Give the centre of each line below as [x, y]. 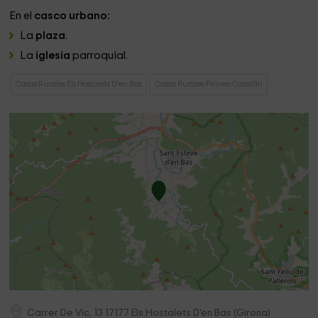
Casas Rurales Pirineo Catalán [209, 84]
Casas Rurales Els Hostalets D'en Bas [79, 84]
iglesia [54, 56]
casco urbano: [72, 16]
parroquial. [100, 56]
